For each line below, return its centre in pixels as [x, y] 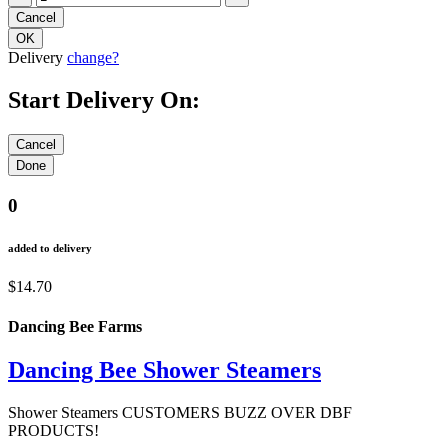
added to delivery [50, 247]
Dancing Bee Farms [75, 326]
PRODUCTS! [53, 430]
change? [93, 57]
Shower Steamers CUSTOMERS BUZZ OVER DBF [180, 412]
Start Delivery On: [104, 99]
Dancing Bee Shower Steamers [164, 370]
